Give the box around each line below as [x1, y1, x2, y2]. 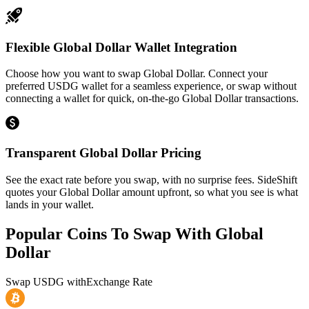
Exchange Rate [86, 275, 152, 288]
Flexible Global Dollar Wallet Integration [6, 39, 237, 54]
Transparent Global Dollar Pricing [6, 145, 201, 160]
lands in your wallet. [6, 198, 94, 210]
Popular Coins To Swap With [6, 224, 215, 243]
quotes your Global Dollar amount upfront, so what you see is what [6, 186, 298, 198]
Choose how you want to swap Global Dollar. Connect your [6, 68, 268, 80]
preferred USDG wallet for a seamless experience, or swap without [6, 80, 297, 92]
